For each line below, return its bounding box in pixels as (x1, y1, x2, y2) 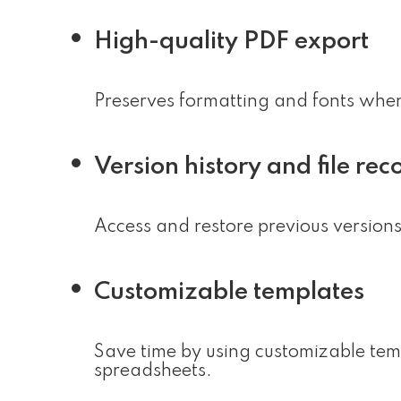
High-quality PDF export (94, 30, 369, 54)
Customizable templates (94, 280, 364, 304)
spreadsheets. (94, 363, 212, 380)
